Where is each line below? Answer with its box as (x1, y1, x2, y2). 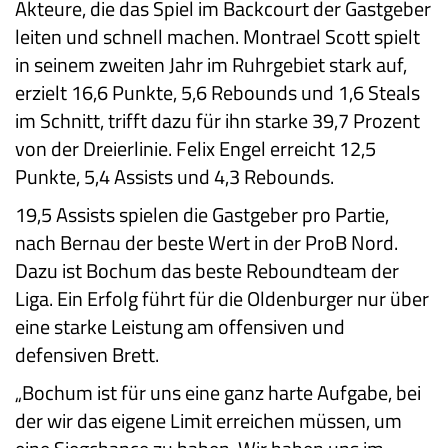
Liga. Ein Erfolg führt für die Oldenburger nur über (15, 282, 429, 314)
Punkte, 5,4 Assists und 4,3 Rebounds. (15, 160, 334, 192)
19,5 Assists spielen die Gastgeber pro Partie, (15, 198, 389, 230)
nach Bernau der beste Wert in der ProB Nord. (15, 226, 398, 258)
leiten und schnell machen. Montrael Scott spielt (15, 20, 420, 52)
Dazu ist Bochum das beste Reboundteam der (15, 254, 399, 286)
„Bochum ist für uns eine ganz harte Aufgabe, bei (15, 376, 421, 408)
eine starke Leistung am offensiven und (15, 310, 345, 342)
